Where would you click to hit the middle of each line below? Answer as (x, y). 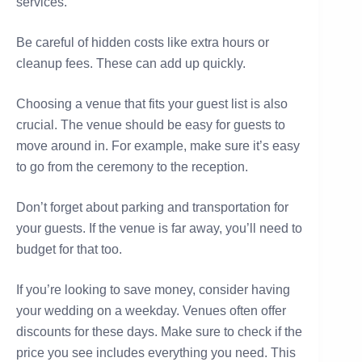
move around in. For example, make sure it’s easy (158, 145)
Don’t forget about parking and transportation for (152, 207)
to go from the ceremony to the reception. (132, 166)
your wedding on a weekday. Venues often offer (151, 310)
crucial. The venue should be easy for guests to (151, 124)
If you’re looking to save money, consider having (153, 289)
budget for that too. (69, 249)
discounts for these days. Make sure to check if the (159, 331)
